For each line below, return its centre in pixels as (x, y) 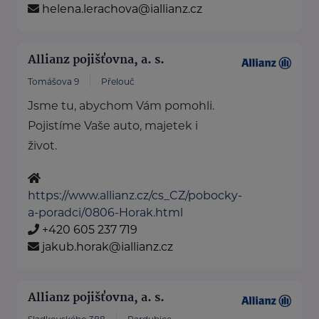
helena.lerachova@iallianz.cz (122, 9)
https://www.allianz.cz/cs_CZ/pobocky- (135, 196)
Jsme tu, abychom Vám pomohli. (121, 106)
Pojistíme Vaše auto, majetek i (113, 126)
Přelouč (118, 82)
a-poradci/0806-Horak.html (105, 213)
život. (42, 146)
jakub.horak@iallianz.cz (108, 247)
